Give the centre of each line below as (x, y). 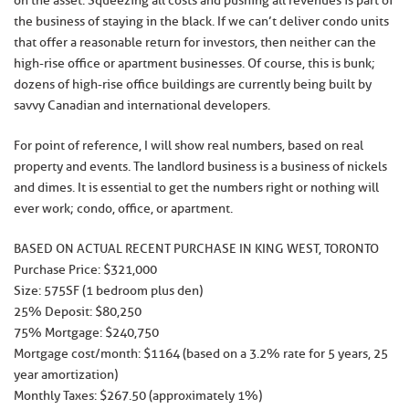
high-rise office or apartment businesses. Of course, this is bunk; (194, 63)
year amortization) (66, 375)
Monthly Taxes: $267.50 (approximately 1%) (138, 396)
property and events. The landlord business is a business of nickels (200, 167)
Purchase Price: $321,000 (85, 270)
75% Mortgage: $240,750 (86, 333)
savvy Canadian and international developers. (142, 105)
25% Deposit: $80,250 (78, 312)
